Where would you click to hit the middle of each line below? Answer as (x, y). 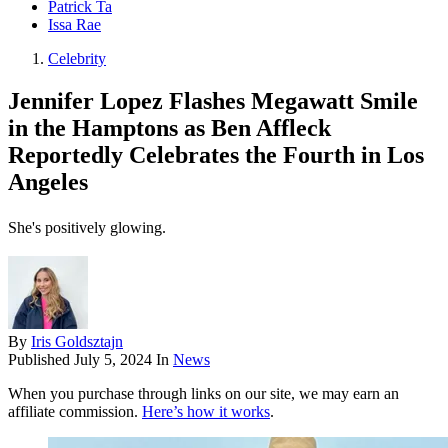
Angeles (48, 182)
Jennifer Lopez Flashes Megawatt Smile (213, 101)
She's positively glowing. (87, 228)
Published (41, 360)
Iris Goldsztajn (77, 342)
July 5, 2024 (113, 360)
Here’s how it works (206, 412)
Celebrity (77, 59)
